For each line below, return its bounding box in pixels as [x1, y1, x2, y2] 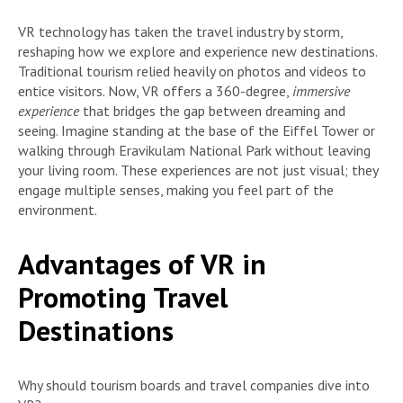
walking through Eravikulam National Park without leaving [18, 140, 371, 159]
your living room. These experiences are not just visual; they [18, 160, 378, 179]
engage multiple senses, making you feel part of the [18, 180, 334, 199]
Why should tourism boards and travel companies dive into [18, 376, 370, 395]
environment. [18, 200, 97, 219]
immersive [292, 81, 350, 100]
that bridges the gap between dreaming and [79, 101, 345, 120]
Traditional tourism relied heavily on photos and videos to [18, 61, 366, 80]
